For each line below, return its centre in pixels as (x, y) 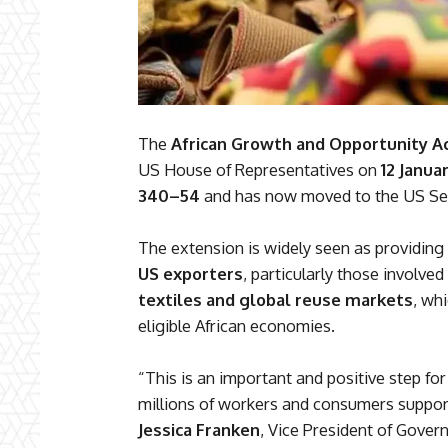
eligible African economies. (236, 326)
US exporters (190, 274)
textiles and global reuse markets (275, 300)
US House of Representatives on (259, 170)
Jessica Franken (199, 430)
